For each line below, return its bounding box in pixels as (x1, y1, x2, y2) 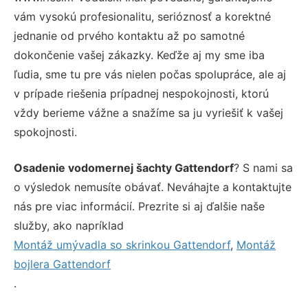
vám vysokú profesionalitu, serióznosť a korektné (14, 9, 271, 23)
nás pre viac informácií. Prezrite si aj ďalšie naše (14, 199, 265, 213)
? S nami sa (234, 160, 293, 175)
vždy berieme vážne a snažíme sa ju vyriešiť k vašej (14, 105, 283, 120)
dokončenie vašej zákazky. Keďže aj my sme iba (14, 47, 265, 62)
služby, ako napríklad (14, 218, 124, 232)
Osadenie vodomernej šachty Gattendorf (14, 160, 234, 175)
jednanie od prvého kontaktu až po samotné (14, 28, 245, 43)
